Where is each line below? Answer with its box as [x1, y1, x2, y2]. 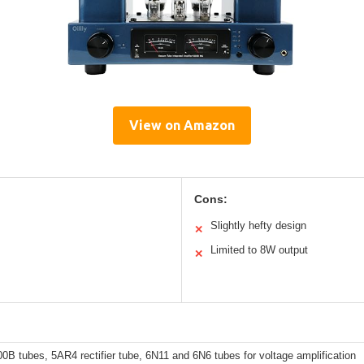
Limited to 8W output [210, 243, 308, 256]
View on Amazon [129, 117, 235, 132]
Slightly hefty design [210, 219, 306, 232]
